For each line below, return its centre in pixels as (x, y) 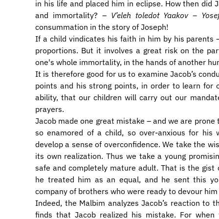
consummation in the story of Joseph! (102, 27)
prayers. (50, 109)
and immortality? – (73, 15)
